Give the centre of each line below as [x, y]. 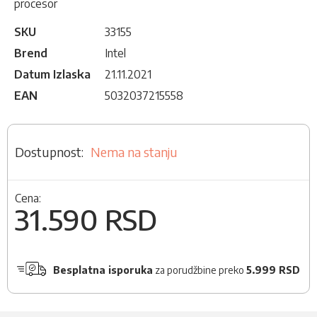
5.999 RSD [273, 270]
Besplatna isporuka [103, 270]
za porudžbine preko [199, 270]
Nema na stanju [134, 152]
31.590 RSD [86, 220]
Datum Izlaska [52, 75]
